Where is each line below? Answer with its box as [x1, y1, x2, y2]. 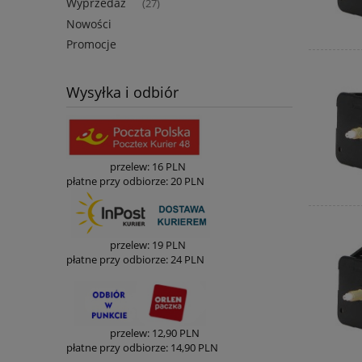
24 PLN [170, 252, 204, 267]
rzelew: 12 [116, 326, 163, 341]
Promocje [66, 36, 116, 53]
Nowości [66, 16, 112, 32]
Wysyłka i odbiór [66, 82, 179, 103]
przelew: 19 [66, 238, 163, 253]
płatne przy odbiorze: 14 [66, 340, 182, 356]
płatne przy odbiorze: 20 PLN [66, 174, 204, 189]
